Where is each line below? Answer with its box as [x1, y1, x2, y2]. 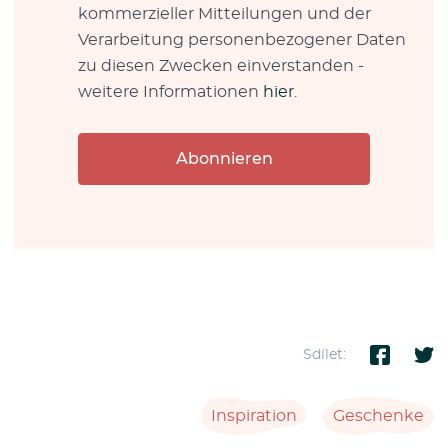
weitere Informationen [78, 83, 263, 100]
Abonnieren [175, 150, 273, 167]
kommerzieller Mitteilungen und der [78, 5, 371, 22]
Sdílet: [303, 347, 346, 362]
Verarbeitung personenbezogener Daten [78, 31, 406, 48]
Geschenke [333, 407, 424, 424]
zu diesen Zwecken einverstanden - [78, 57, 364, 74]
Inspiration [211, 407, 297, 424]
